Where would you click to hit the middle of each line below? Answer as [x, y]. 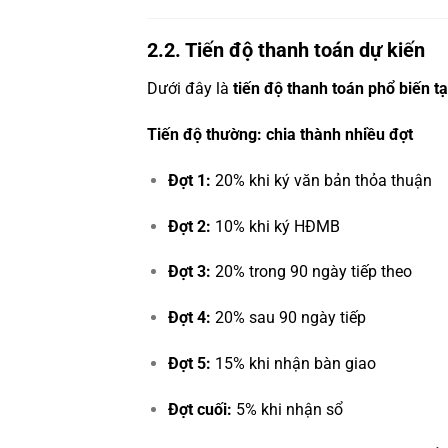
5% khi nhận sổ [287, 409]
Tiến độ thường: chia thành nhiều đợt [280, 135]
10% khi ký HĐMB [275, 226]
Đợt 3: [189, 272]
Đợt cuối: [199, 409]
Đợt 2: [189, 226]
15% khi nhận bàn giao [293, 364]
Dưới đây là [190, 89]
